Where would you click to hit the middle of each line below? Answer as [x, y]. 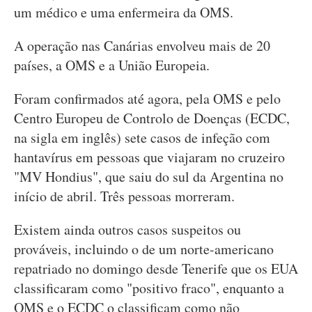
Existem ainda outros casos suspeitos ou [127, 229]
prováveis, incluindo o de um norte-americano [144, 249]
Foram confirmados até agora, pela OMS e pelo [147, 99]
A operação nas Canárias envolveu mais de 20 [142, 46]
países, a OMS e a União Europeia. [112, 65]
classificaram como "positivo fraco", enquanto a [149, 288]
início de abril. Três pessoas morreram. [124, 196]
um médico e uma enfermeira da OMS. [124, 12]
